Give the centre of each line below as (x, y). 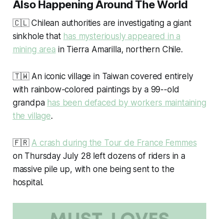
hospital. (28, 183)
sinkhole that (38, 36)
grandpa (30, 103)
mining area (34, 50)
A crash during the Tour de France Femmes (114, 143)
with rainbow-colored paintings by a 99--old (96, 90)
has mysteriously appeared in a (122, 36)
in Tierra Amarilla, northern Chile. (119, 50)
